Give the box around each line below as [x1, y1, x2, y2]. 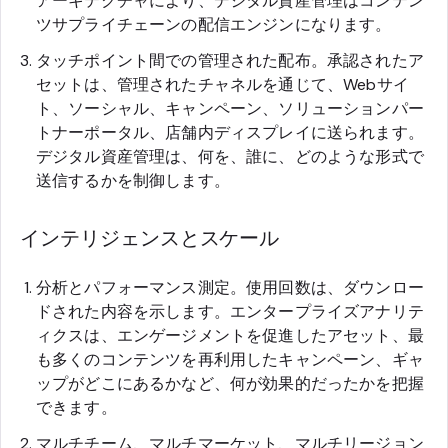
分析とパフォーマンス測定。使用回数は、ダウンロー [36, 276, 424, 298]
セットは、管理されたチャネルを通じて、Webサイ [36, 73, 409, 95]
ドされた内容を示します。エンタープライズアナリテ [36, 300, 424, 322]
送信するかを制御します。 [36, 169, 230, 191]
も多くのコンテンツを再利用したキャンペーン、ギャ [36, 348, 424, 370]
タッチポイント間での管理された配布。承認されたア [36, 49, 424, 71]
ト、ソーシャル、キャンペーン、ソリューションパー [36, 97, 424, 119]
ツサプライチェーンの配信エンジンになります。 [36, 13, 392, 35]
